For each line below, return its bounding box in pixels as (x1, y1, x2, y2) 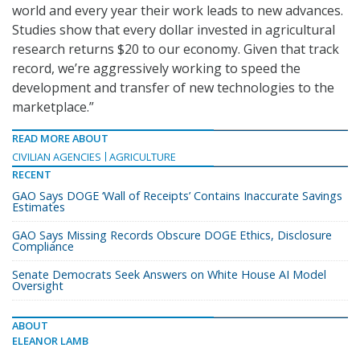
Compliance (12, 239, 74, 255)
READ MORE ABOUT (12, 131, 108, 146)
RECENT (12, 167, 51, 182)
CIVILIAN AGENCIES (12, 149, 101, 165)
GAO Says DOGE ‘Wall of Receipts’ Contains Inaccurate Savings (12, 188, 342, 204)
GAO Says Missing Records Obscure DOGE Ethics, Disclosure (12, 227, 332, 243)
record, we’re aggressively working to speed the (12, 59, 301, 78)
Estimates (12, 199, 65, 215)
